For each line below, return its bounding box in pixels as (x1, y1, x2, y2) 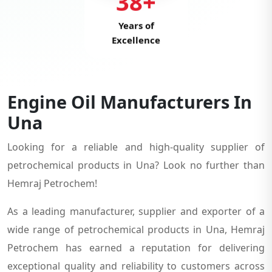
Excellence (112, 34, 160, 47)
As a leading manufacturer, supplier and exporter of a (7, 204, 265, 218)
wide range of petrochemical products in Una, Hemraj (7, 222, 265, 236)
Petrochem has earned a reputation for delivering (7, 240, 265, 254)
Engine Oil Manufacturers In (7, 89, 252, 114)
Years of (118, 19, 154, 32)
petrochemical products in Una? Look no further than (7, 158, 265, 172)
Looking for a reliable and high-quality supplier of (7, 140, 265, 154)
